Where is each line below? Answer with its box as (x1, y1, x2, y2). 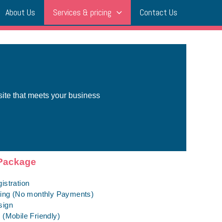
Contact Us (139, 6, 177, 18)
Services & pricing (53, 6, 112, 18)
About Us (5, 6, 36, 18)
